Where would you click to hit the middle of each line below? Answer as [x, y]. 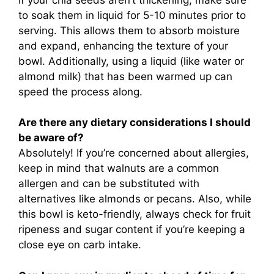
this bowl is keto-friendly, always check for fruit [135, 214]
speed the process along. [80, 91]
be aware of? [51, 138]
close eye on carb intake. [80, 245]
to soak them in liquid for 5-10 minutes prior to [132, 15]
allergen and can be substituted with [109, 184]
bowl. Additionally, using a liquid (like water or [131, 61]
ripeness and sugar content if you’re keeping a [132, 230]
